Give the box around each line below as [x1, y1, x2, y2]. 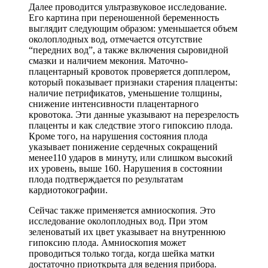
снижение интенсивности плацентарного [29, 99, 199, 109]
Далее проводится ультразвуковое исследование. [29, 2, 227, 13]
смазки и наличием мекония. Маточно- [29, 56, 188, 66]
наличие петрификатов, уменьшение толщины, [29, 88, 222, 99]
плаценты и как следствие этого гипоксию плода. [29, 120, 233, 131]
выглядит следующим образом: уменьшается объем [29, 23, 237, 34]
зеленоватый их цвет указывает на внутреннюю [29, 227, 226, 237]
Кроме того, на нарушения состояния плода [29, 131, 208, 142]
